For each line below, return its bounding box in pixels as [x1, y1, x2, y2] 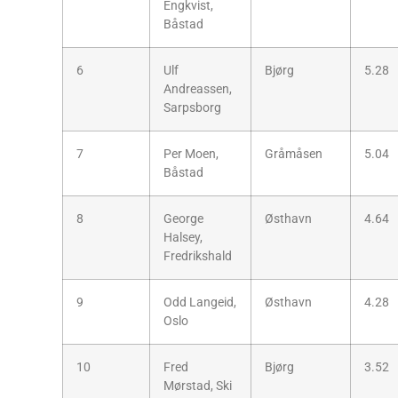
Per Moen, [163, 146, 219, 162]
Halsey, [163, 229, 203, 245]
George [163, 211, 203, 227]
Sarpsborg [163, 99, 221, 115]
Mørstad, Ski [163, 378, 232, 394]
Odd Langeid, [163, 294, 236, 310]
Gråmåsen [265, 146, 322, 162]
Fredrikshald [163, 248, 232, 264]
